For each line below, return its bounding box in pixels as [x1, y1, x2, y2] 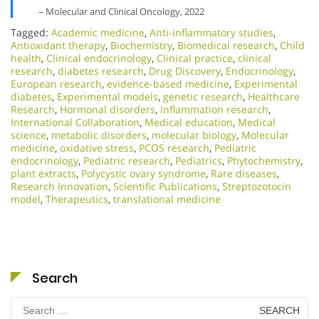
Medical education [145, 115, 233, 129]
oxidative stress [60, 141, 134, 155]
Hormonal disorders [60, 103, 155, 116]
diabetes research [58, 64, 144, 78]
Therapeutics [46, 192, 108, 206]
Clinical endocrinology [46, 51, 152, 65]
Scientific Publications [113, 179, 217, 193]
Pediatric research [83, 154, 170, 167]
